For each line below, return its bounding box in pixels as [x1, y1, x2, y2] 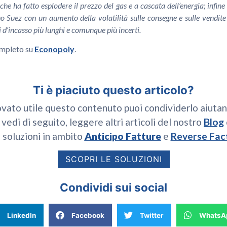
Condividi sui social [60, 180, 167, 195]
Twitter [140, 211, 164, 219]
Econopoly [34, 44, 74, 54]
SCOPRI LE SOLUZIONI [65, 154, 162, 165]
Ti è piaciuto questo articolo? [33, 83, 194, 97]
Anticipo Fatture [84, 130, 161, 142]
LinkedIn [7, 211, 36, 219]
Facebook [71, 211, 104, 219]
